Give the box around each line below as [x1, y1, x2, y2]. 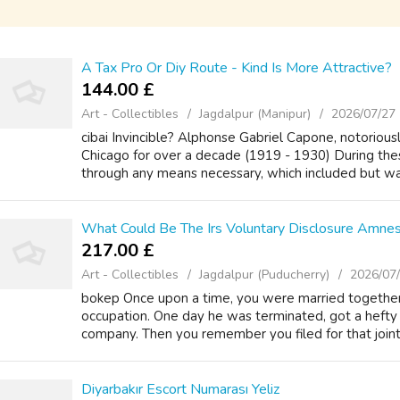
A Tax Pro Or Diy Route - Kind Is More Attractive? [81, 58, 392, 78]
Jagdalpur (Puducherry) [199, 266, 329, 283]
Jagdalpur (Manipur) [199, 105, 311, 122]
